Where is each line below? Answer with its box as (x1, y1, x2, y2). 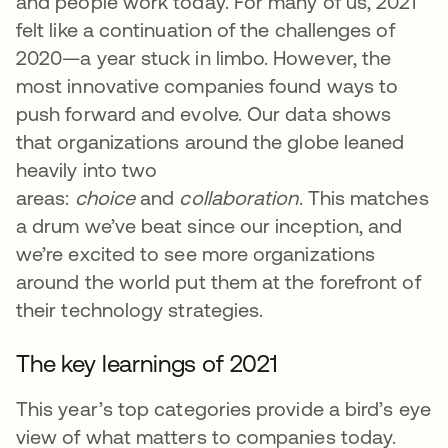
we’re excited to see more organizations (16, 241, 376, 265)
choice (74, 185, 136, 209)
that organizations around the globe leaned (16, 129, 405, 153)
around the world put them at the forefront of (16, 269, 421, 293)
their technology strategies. (16, 297, 264, 321)
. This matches (298, 185, 429, 209)
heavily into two (16, 157, 158, 181)
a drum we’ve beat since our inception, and (16, 213, 403, 237)
